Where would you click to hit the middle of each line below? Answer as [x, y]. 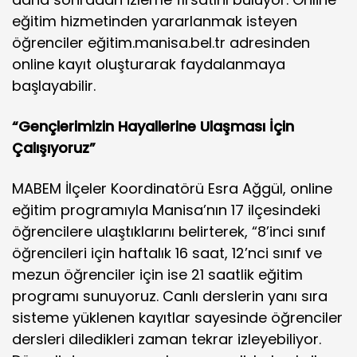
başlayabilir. [54, 86]
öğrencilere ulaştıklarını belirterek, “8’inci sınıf [169, 231]
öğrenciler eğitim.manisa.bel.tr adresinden [161, 43]
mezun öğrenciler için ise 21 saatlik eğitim [157, 275]
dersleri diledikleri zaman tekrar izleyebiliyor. [167, 339]
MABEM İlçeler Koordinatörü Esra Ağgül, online [172, 188]
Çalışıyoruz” [54, 148]
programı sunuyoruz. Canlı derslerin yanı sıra [170, 296]
